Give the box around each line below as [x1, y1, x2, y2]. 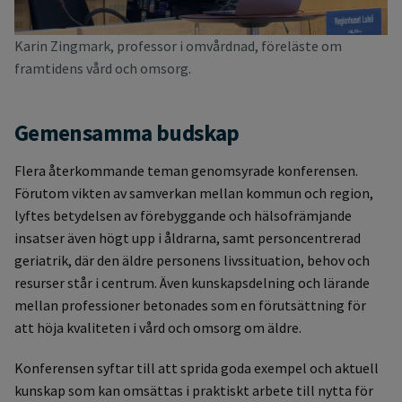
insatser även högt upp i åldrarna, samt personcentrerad [14, 229, 361, 248]
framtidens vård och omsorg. [14, 59, 191, 78]
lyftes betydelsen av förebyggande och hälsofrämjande [14, 206, 352, 225]
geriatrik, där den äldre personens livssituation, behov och [14, 251, 370, 270]
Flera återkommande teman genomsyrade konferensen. [14, 162, 358, 180]
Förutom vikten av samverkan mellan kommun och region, [14, 184, 373, 203]
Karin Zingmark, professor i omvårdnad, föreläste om [14, 37, 342, 56]
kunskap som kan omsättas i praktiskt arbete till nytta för [14, 381, 373, 400]
